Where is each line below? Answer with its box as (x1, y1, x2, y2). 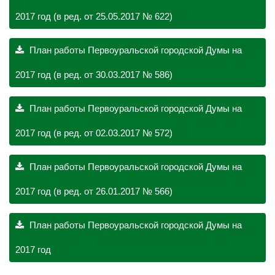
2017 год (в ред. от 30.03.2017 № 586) (15, 69, 172, 80)
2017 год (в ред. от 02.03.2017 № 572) (15, 128, 172, 138)
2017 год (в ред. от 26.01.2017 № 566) (15, 186, 172, 196)
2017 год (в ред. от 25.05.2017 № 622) (15, 11, 172, 21)
